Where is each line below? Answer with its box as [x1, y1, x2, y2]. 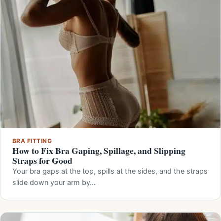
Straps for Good [12, 154, 73, 167]
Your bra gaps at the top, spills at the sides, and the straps [12, 167, 208, 176]
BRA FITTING [12, 137, 52, 145]
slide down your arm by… [12, 178, 96, 187]
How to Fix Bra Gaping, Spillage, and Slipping [12, 144, 185, 157]
